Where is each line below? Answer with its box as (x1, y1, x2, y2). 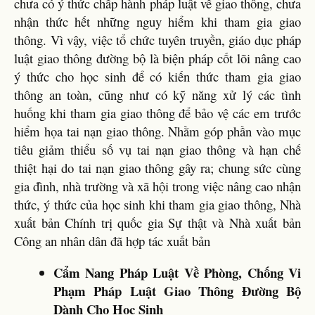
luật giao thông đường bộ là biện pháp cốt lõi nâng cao (14, 49, 301, 67)
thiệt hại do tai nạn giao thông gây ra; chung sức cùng (14, 159, 301, 176)
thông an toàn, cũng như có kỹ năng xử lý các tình (14, 86, 301, 103)
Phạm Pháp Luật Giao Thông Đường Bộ (53, 281, 301, 300)
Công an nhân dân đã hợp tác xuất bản (14, 232, 210, 250)
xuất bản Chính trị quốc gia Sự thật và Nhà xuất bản (14, 214, 301, 231)
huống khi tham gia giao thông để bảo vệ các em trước (14, 104, 301, 122)
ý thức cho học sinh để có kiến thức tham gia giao (14, 67, 301, 85)
